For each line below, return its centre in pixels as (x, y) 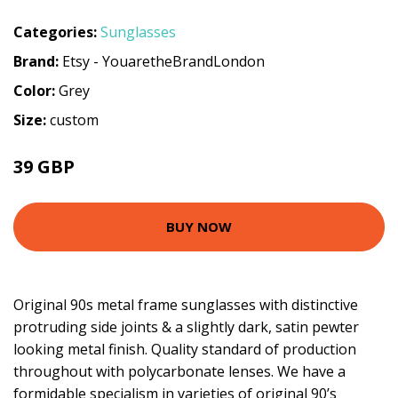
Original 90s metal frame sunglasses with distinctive (186, 304)
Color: (36, 90)
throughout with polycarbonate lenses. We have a (179, 371)
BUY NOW (199, 227)
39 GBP (44, 166)
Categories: (55, 32)
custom (74, 119)
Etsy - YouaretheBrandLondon (163, 61)
